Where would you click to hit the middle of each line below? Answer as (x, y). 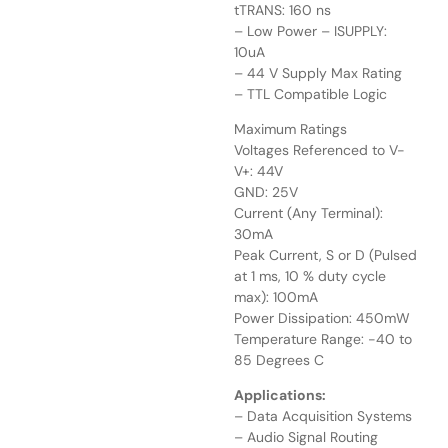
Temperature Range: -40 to (323, 338)
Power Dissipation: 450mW (322, 317)
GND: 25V (266, 191)
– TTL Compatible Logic (310, 93)
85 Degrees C (279, 359)
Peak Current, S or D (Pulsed (325, 254)
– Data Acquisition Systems (323, 416)
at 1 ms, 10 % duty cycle (310, 275)
